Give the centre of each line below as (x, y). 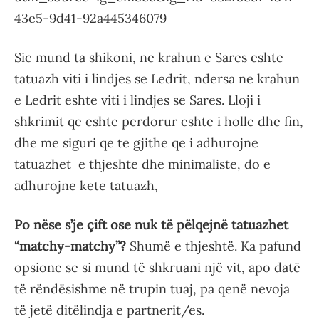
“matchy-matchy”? (70, 246)
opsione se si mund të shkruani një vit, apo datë (157, 267)
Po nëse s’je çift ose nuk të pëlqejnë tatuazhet (151, 225)
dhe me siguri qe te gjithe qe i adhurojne (136, 143)
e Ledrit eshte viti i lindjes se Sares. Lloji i (137, 100)
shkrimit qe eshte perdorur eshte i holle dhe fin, (159, 121)
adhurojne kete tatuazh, (86, 185)
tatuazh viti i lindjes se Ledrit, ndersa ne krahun (157, 79)
